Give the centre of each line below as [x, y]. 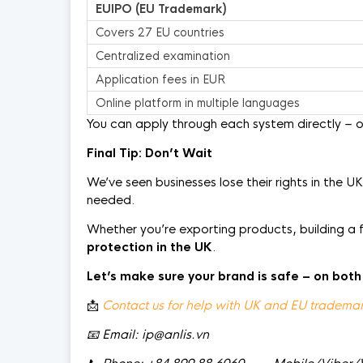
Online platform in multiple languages [198, 103]
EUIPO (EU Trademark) [161, 9]
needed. [111, 200]
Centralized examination [163, 56]
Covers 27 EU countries [160, 32]
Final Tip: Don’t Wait [149, 153]
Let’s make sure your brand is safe [193, 276]
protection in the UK [149, 247]
